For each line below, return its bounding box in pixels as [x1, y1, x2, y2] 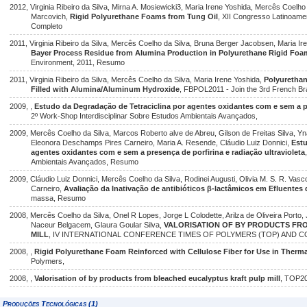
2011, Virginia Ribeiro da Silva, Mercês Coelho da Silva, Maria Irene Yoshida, [10, 75, 264, 84]
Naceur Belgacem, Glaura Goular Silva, [31, 221, 164, 229]
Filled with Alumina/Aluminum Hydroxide [31, 85, 180, 93]
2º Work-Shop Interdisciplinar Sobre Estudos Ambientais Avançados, [31, 112, 258, 120]
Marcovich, [31, 12, 71, 21]
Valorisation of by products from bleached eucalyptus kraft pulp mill [34, 274, 280, 282]
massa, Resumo [31, 194, 86, 202]
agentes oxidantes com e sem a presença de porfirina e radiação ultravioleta [31, 148, 306, 156]
